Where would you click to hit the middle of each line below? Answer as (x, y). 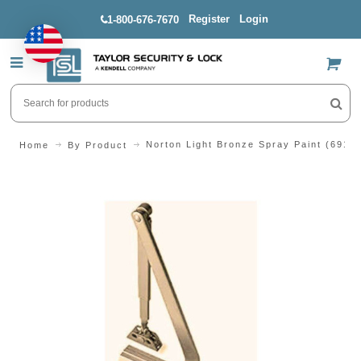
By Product (98, 145)
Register (210, 19)
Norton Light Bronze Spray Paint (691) (250, 145)
